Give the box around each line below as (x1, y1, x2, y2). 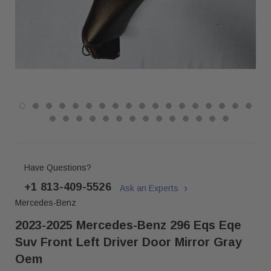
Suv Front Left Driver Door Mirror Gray (15, 235, 242, 249)
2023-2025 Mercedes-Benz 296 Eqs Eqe (15, 218, 241, 232)
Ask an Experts (119, 183, 181, 194)
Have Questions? (24, 163, 91, 173)
